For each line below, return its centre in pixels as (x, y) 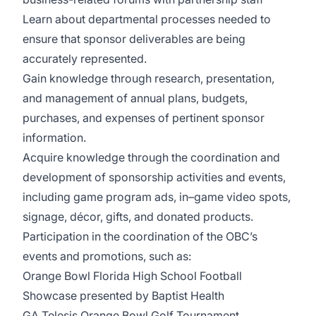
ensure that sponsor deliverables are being (134, 39)
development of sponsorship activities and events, (154, 177)
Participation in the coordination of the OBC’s (140, 236)
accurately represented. (85, 59)
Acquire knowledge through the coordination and (151, 157)
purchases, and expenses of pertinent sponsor (144, 118)
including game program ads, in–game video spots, (157, 197)
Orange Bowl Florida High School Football (132, 276)
